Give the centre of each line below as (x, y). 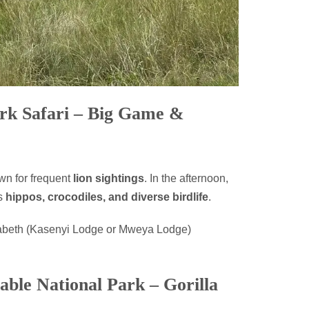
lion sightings (109, 178)
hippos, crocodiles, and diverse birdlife (107, 197)
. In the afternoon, (186, 178)
